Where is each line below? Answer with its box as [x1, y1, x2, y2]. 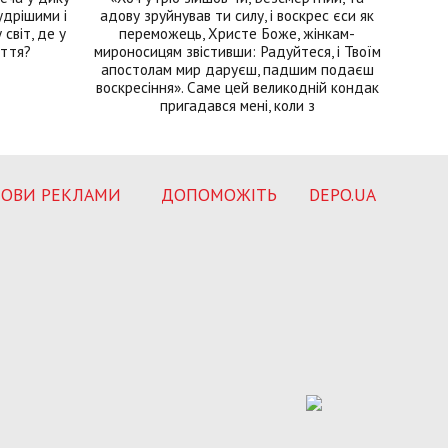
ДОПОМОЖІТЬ [161, 183, 277, 207]
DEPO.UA [309, 183, 376, 207]
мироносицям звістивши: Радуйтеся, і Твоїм [93, 41, 381, 62]
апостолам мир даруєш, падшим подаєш [100, 59, 374, 80]
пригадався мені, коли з [159, 95, 315, 116]
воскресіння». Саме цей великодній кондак [95, 77, 379, 98]
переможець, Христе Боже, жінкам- [119, 23, 356, 44]
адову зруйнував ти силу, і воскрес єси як [100, 5, 375, 26]
